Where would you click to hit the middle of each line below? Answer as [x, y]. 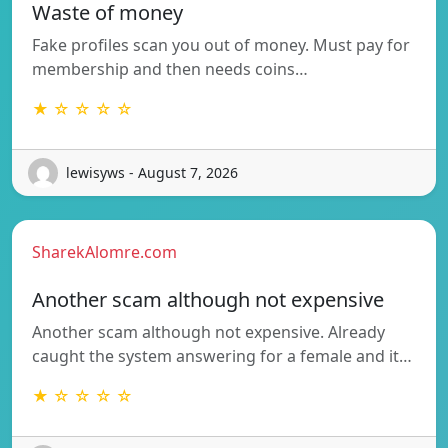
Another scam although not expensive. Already [208, 331]
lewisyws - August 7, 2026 [152, 173]
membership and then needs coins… [170, 68]
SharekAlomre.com [104, 251]
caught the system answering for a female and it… [222, 355]
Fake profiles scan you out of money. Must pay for [221, 44]
